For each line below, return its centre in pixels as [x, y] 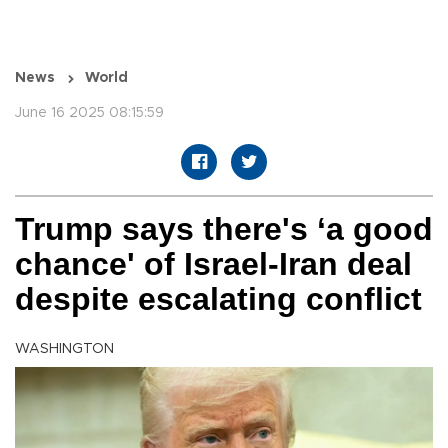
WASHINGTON [64, 349]
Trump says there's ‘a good [224, 229]
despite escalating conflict [218, 299]
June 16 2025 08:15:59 [89, 113]
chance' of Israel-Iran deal [213, 264]
